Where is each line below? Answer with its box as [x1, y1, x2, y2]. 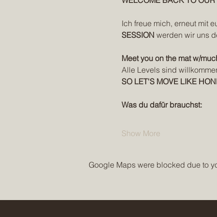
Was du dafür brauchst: [121, 100, 202, 109]
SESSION [121, 30, 155, 40]
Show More [121, 128, 160, 138]
